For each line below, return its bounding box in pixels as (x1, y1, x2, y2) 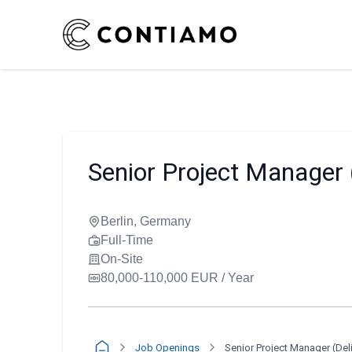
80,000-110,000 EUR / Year (101, 271, 254, 284)
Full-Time (101, 233, 153, 247)
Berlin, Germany (101, 214, 191, 228)
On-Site (101, 252, 143, 266)
